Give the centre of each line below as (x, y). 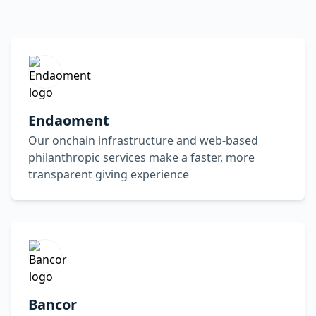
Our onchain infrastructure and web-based (143, 140)
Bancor (53, 304)
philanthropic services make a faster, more (141, 157)
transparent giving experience (109, 174)
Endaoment (69, 120)
